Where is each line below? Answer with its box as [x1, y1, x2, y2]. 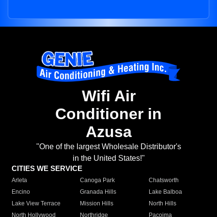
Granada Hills [80, 188, 117, 196]
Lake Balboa [148, 188, 182, 196]
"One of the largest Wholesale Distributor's [36, 142, 181, 151]
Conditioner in [55, 105, 162, 123]
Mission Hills [80, 200, 114, 207]
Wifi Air [81, 87, 136, 105]
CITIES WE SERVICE [12, 164, 82, 173]
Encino [12, 188, 30, 196]
